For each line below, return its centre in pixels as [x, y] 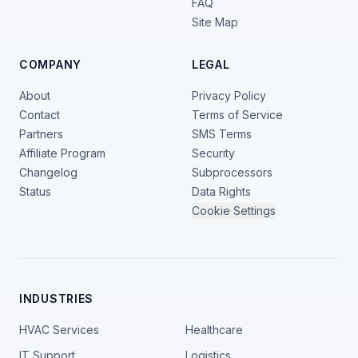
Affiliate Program [62, 153]
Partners [41, 134]
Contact [40, 115]
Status [35, 192]
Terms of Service [237, 115]
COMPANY [50, 65]
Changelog [48, 173]
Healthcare [214, 330]
